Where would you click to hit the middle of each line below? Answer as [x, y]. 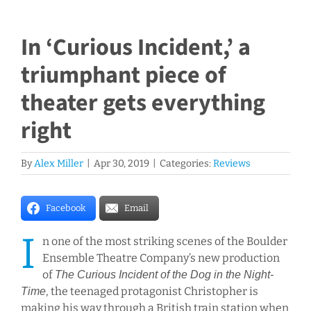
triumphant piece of [124, 76]
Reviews [232, 164]
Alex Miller [59, 164]
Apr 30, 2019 [121, 164]
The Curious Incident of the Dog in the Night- [164, 275]
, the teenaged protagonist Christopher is [152, 292]
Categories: [186, 164]
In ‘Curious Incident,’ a [136, 48]
